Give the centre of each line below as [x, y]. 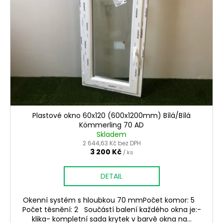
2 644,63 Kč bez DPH [111, 143]
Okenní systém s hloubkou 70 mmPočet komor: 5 [111, 200]
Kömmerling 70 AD [111, 125]
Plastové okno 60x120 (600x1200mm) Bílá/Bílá [111, 115]
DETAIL [111, 176]
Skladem [111, 134]
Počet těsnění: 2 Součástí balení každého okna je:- [111, 210]
